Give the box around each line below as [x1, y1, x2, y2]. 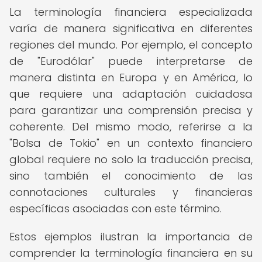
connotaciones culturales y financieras [9, 185, 253, 199]
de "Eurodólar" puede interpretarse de [9, 54, 253, 68]
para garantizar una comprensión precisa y [9, 103, 253, 118]
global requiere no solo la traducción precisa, [9, 152, 253, 167]
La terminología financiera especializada [9, 5, 253, 19]
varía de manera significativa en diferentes [9, 21, 253, 36]
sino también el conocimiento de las [9, 168, 253, 183]
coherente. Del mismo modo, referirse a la [9, 119, 253, 134]
